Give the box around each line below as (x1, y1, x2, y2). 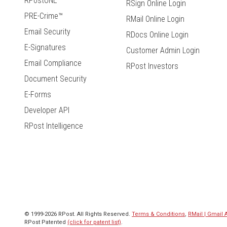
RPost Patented (24, 219, 67, 226)
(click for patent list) (67, 219, 121, 226)
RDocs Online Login (126, 30, 188, 40)
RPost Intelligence (24, 121, 83, 131)
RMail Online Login (126, 14, 184, 24)
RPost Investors (126, 61, 178, 71)
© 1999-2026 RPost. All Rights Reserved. (24, 211, 132, 218)
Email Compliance (24, 58, 82, 68)
